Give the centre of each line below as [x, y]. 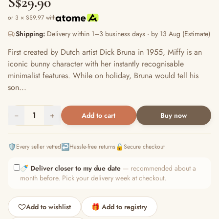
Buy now [174, 115]
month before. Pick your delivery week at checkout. [93, 178]
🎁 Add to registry [119, 207]
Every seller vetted [39, 147]
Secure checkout [144, 147]
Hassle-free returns [92, 147]
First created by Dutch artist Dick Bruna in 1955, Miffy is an [105, 52]
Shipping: [30, 34]
